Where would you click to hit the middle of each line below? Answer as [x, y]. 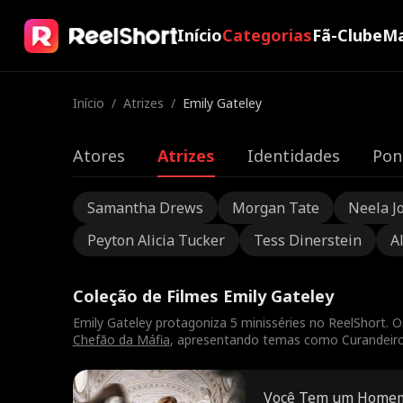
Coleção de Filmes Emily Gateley [203, 296]
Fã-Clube [347, 35]
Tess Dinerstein [307, 240]
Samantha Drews [145, 208]
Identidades [293, 156]
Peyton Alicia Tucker [156, 240]
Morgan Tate [275, 208]
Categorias [267, 35]
